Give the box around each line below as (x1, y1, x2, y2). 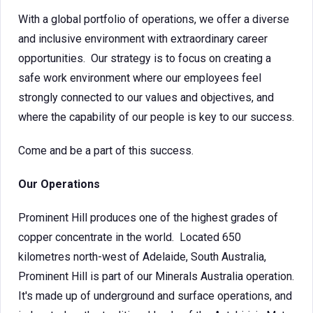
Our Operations (18, 177, 100, 191)
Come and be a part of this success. (18, 144, 194, 157)
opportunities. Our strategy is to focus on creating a (18, 52, 271, 65)
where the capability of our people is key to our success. (18, 110, 294, 124)
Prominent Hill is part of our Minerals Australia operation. (18, 270, 294, 283)
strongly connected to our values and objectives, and (18, 91, 274, 104)
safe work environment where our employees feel (18, 71, 261, 85)
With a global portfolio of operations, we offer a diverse (18, 13, 289, 26)
